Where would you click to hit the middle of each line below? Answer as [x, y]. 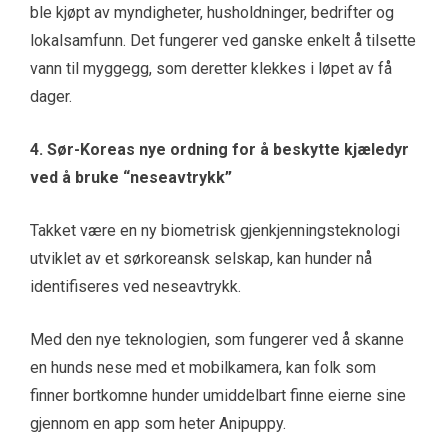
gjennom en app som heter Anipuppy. [158, 424]
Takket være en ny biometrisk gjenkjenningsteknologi [215, 231]
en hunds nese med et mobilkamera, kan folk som [203, 368]
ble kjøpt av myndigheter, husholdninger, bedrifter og [212, 13]
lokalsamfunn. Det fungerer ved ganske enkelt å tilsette [223, 41]
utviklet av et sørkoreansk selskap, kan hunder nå [201, 259]
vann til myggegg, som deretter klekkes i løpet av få [211, 69]
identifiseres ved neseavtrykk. [135, 287]
